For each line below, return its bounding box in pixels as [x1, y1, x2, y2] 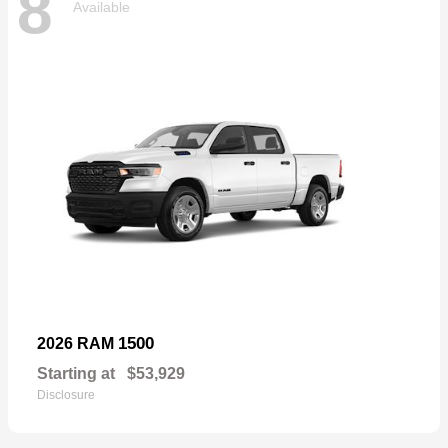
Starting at [37, 365, 115, 383]
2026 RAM [37, 335, 118, 353]
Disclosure [37, 388, 95, 403]
